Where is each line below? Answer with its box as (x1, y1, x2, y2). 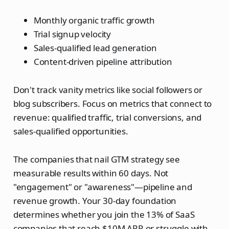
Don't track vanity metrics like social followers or (13, 84, 203, 96)
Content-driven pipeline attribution (33, 56, 172, 68)
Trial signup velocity (33, 28, 111, 40)
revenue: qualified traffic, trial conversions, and (13, 111, 202, 124)
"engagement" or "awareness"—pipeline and (13, 181, 192, 193)
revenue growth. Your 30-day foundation (13, 195, 177, 207)
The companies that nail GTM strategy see (13, 153, 180, 166)
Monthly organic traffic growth (33, 14, 155, 27)
